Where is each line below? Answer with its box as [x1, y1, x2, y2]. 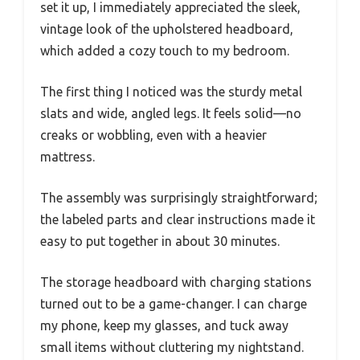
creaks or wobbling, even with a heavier [40, 128, 267, 143]
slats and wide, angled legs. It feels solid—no [40, 106, 301, 121]
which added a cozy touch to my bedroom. [40, 43, 289, 59]
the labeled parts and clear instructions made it [40, 212, 315, 227]
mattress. [40, 149, 95, 165]
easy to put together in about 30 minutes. [40, 234, 280, 249]
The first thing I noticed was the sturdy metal [40, 84, 302, 100]
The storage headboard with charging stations [40, 275, 312, 290]
